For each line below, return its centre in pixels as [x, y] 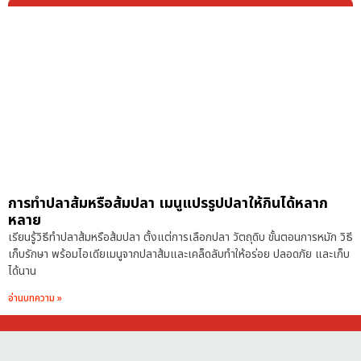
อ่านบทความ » [35, 299]
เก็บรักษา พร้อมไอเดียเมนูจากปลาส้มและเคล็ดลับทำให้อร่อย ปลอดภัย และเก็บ [179, 255]
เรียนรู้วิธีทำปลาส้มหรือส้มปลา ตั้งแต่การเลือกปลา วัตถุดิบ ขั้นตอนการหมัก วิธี [180, 238]
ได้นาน [22, 272]
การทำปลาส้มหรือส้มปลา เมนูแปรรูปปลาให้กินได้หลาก [168, 204]
